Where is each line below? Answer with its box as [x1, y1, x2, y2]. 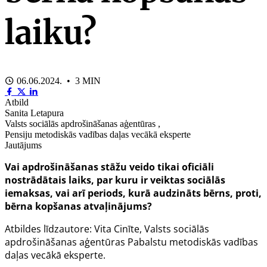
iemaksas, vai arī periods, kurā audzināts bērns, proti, [5, 186, 262, 200]
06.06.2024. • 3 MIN [14, 75, 101, 86]
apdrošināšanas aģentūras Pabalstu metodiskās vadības [5, 235, 258, 249]
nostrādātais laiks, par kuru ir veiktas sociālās [5, 173, 225, 187]
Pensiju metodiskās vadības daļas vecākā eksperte [5, 129, 191, 139]
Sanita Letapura [5, 107, 64, 118]
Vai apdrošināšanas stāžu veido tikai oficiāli [5, 160, 214, 173]
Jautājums [5, 139, 42, 150]
